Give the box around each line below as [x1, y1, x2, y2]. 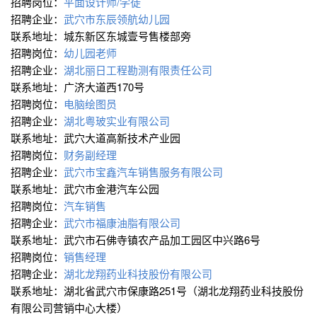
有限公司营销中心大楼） [11, 300, 127, 316]
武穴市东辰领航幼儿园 [64, 11, 170, 27]
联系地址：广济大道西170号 [11, 79, 144, 95]
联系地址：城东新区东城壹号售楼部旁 [11, 28, 191, 44]
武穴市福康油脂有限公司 [64, 215, 180, 231]
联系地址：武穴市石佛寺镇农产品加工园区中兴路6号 [11, 232, 260, 248]
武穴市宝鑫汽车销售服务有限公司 [64, 164, 223, 180]
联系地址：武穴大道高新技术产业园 [11, 130, 180, 146]
